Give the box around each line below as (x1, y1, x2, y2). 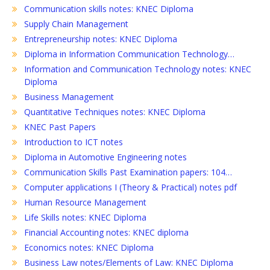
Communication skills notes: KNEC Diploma (24, 2, 193, 14)
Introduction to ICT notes (24, 136, 123, 148)
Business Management (24, 90, 114, 102)
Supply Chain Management (24, 17, 128, 30)
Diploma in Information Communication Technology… (24, 48, 234, 60)
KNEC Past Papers (24, 121, 96, 133)
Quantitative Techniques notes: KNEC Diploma (24, 105, 206, 118)
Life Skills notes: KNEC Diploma (24, 211, 146, 223)
